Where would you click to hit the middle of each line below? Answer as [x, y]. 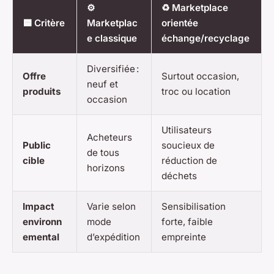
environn [42, 222]
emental [41, 237]
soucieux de [188, 146]
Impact [39, 207]
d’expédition [113, 237]
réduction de [189, 161]
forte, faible [187, 222]
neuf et [102, 84]
